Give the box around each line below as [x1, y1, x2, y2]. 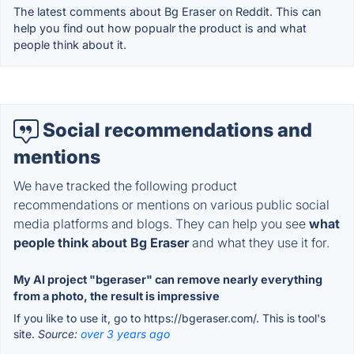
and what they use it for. [189, 234, 330, 250]
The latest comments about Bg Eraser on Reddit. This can [13, 5, 321, 19]
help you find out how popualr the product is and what [13, 21, 307, 36]
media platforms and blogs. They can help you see [13, 215, 309, 232]
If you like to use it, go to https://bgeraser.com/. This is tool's [13, 311, 326, 325]
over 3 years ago [81, 326, 170, 341]
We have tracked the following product [13, 177, 237, 194]
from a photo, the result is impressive [13, 288, 220, 303]
